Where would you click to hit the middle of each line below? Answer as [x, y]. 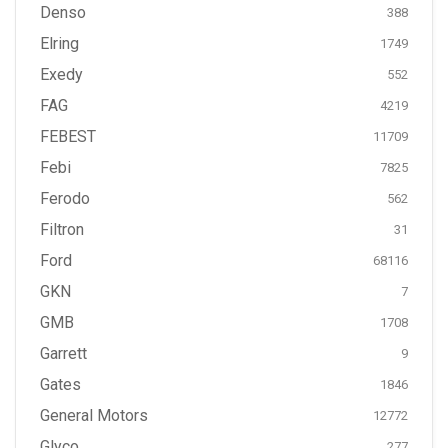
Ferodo [65, 198]
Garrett [63, 353]
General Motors [94, 415]
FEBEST [68, 136]
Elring [59, 43]
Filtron [62, 229]
